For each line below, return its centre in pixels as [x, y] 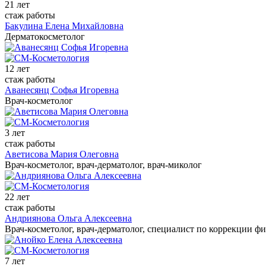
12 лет [17, 69]
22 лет [17, 197]
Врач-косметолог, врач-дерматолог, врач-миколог [103, 165]
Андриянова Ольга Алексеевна [68, 218]
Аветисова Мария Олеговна [62, 154]
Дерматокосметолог [45, 37]
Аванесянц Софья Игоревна [62, 90]
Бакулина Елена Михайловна [64, 26]
